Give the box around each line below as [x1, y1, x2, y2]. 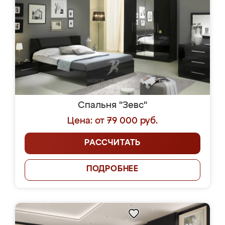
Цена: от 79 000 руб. [67, 117, 158, 126]
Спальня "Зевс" [78, 101, 147, 110]
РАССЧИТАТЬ [84, 139, 141, 147]
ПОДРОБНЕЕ [86, 165, 139, 173]
